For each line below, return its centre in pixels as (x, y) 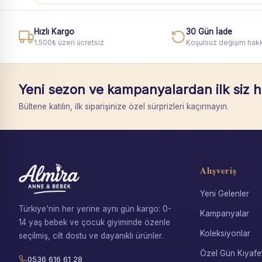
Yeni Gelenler (224, 194)
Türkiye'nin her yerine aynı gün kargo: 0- (95, 209)
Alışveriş (218, 170)
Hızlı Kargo (54, 32)
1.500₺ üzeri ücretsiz (69, 42)
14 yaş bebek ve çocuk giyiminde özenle (94, 222)
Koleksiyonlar (225, 233)
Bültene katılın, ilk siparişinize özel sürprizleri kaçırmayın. (124, 106)
